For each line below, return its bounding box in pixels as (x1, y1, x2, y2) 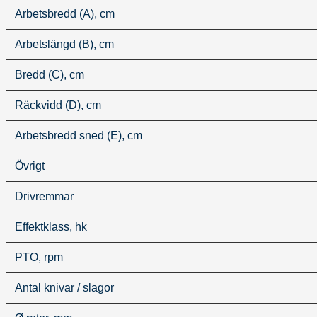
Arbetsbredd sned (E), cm (15, 129, 142, 142)
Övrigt (15, 159, 45, 172)
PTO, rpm (15, 250, 63, 263)
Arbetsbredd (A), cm (15, 7, 115, 20)
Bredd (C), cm (15, 68, 84, 81)
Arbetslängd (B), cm (15, 38, 114, 50)
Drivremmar (15, 190, 74, 202)
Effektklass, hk (15, 220, 87, 233)
